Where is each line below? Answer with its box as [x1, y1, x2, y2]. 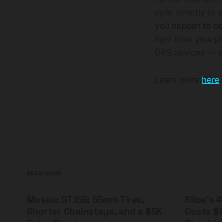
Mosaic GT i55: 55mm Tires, [26, 193, 144, 206]
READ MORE [26, 169, 62, 178]
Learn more [155, 74, 202, 85]
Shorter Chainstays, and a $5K [26, 205, 163, 218]
